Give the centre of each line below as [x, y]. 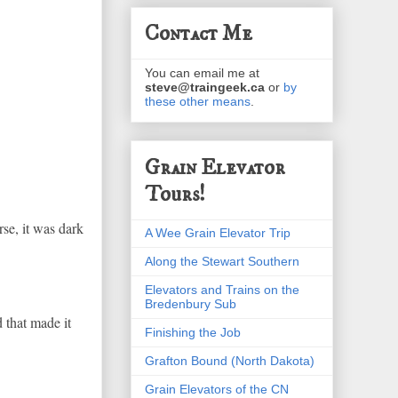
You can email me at [202, 73]
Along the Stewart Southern [222, 261]
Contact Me [199, 34]
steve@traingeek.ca [205, 88]
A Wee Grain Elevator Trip [218, 232]
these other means [198, 102]
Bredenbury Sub [191, 303]
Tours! [175, 194]
